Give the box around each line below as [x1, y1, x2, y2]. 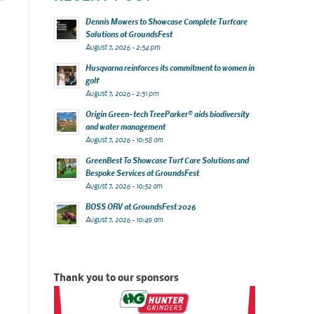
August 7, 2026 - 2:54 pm [86, 41, 160, 52]
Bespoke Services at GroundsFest [86, 167, 199, 178]
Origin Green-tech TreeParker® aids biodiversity [86, 108, 250, 119]
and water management [86, 121, 165, 132]
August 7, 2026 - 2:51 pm [86, 88, 158, 98]
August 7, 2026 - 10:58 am [86, 134, 163, 144]
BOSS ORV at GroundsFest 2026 [86, 200, 196, 212]
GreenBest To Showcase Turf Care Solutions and [86, 154, 249, 165]
